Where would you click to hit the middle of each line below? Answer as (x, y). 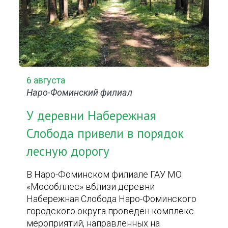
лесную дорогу (68, 151)
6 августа (46, 80)
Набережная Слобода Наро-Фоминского (112, 199)
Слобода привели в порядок (105, 133)
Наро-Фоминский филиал (80, 92)
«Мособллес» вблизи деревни (91, 187)
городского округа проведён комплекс (110, 211)
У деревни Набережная (92, 116)
